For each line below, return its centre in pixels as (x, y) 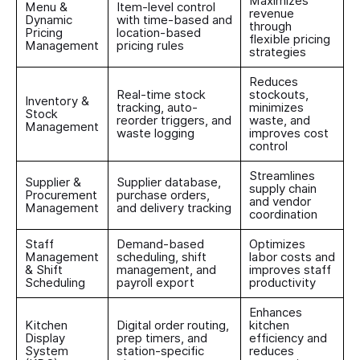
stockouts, (279, 94)
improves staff (290, 270)
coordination (283, 214)
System (47, 351)
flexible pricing (290, 39)
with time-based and (174, 20)
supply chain (283, 188)
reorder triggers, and (174, 120)
